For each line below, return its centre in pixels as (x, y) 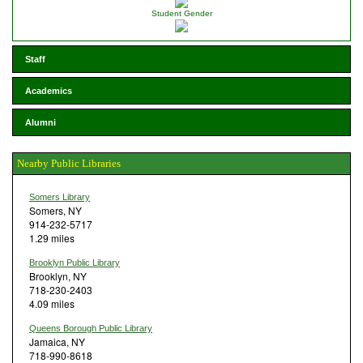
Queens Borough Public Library (91, 328)
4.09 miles (52, 303)
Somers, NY (56, 210)
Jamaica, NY (57, 341)
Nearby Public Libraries (69, 163)
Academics (49, 90)
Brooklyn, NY (58, 275)
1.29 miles (52, 237)
